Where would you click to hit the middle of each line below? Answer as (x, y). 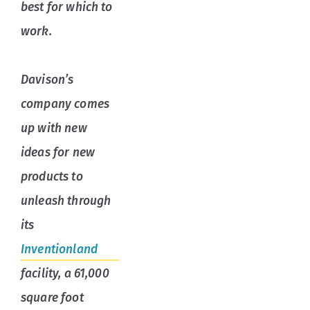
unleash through (66, 201)
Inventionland (59, 250)
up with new (54, 129)
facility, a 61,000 (65, 274)
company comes (65, 104)
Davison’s (47, 80)
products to (52, 177)
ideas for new (58, 153)
